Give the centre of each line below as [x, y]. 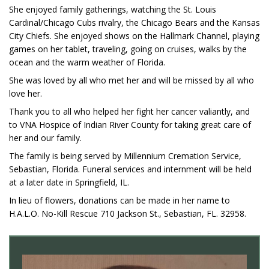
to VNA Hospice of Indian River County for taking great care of [130, 125]
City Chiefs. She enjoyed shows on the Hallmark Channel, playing [134, 36]
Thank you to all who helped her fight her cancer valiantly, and [129, 112]
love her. [26, 94]
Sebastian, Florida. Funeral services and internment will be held [130, 169]
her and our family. [45, 138]
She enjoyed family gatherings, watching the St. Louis [113, 10]
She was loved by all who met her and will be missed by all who [131, 80]
